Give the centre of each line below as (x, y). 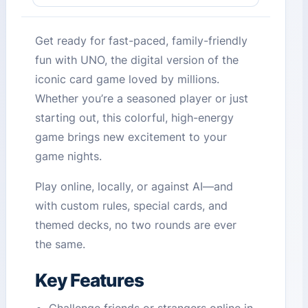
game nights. (69, 156)
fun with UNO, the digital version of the (137, 60)
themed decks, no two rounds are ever (136, 225)
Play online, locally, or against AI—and (134, 187)
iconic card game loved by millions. (128, 79)
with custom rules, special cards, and (132, 206)
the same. (60, 244)
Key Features (90, 280)
